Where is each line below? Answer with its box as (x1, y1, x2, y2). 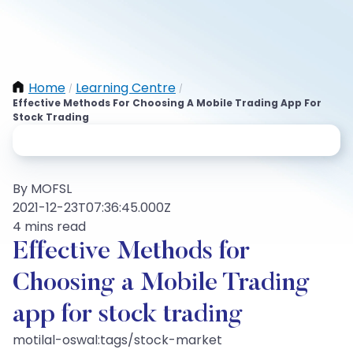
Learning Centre (76, 79, 176, 97)
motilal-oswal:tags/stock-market (13, 331, 222, 349)
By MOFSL (13, 180, 72, 198)
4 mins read (13, 217, 86, 236)
